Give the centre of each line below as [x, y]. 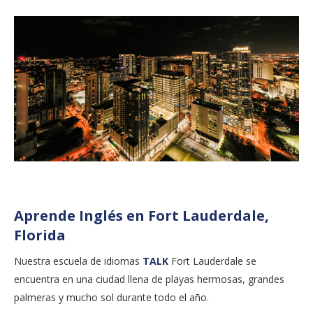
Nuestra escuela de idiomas [78, 261]
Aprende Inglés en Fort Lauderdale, [141, 215]
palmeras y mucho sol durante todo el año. [113, 297]
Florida [40, 235]
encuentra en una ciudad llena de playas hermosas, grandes [149, 279]
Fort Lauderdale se [212, 261]
